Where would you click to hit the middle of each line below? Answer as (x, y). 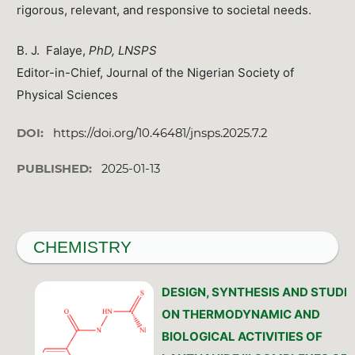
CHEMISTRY (82, 247)
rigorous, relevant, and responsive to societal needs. (164, 10)
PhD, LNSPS (123, 50)
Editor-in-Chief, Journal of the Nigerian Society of (156, 72)
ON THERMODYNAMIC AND (240, 315)
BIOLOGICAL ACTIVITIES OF (242, 337)
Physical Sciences (68, 94)
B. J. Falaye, (53, 50)
